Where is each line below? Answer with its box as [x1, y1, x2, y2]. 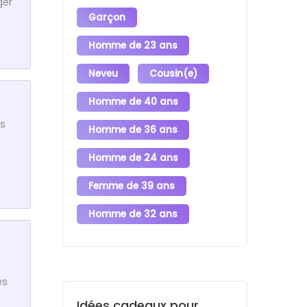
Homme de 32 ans [88, 207, 177, 221]
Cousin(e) [149, 66, 197, 80]
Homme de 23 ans [88, 38, 177, 52]
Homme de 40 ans [88, 95, 178, 108]
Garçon [88, 10, 125, 24]
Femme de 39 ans [88, 179, 175, 193]
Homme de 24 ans [88, 151, 178, 164]
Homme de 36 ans [88, 123, 177, 136]
